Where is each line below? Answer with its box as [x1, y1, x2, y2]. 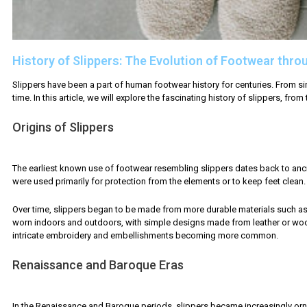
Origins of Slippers [12, 119, 114, 134]
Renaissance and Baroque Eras [12, 258, 184, 273]
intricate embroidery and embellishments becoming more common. [12, 230, 278, 241]
